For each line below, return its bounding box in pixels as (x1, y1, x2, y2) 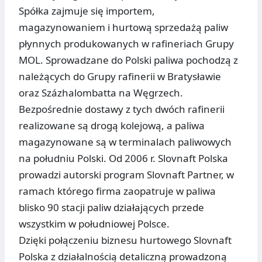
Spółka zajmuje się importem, (19, 4, 155, 18)
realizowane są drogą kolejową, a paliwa (19, 119, 205, 133)
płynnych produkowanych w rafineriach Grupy (19, 37, 234, 51)
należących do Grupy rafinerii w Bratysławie (19, 70, 221, 84)
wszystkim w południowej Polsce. (19, 217, 170, 231)
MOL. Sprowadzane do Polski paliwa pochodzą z (19, 53, 238, 67)
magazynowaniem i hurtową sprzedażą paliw (19, 20, 228, 35)
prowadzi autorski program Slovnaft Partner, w (19, 168, 234, 182)
